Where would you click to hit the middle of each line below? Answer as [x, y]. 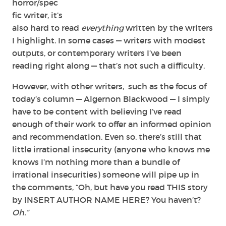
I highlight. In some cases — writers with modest [109, 40]
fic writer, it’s [37, 15]
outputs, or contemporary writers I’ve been [97, 53]
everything [102, 27]
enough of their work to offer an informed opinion [112, 124]
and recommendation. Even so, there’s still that [107, 136]
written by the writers [168, 27]
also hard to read [47, 27]
